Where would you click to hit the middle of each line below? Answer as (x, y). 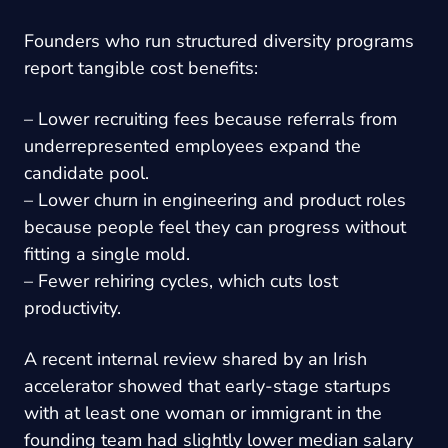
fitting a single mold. (107, 253)
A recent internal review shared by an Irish (195, 358)
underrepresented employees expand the (192, 145)
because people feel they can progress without (215, 226)
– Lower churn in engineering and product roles (215, 199)
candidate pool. (86, 172)
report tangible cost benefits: (141, 67)
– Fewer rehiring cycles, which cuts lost (181, 280)
